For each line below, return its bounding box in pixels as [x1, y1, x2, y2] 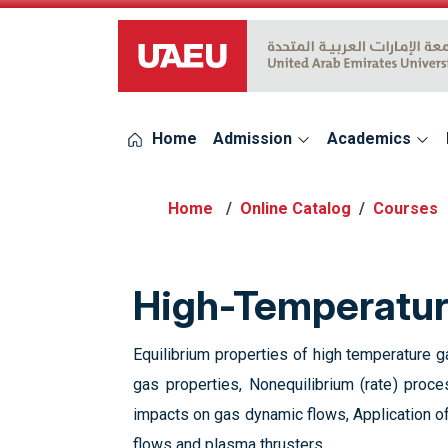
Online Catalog [240, 199, 351, 218]
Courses [373, 199, 438, 218]
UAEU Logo [117, 57, 196, 77]
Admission [213, 129, 296, 148]
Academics [327, 129, 415, 148]
